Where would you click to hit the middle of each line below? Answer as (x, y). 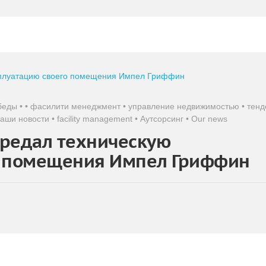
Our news (209, 119)
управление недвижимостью (184, 106)
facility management (95, 119)
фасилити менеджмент (75, 106)
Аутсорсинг (162, 119)
